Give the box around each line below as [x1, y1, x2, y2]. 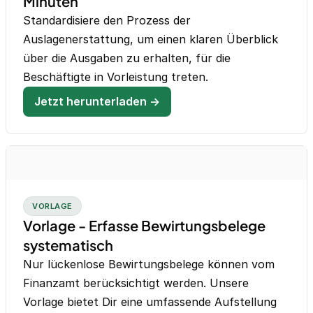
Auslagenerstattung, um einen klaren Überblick [23, 32, 278, 47]
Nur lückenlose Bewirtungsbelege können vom [23, 257, 275, 272]
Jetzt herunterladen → [34, 94, 160, 109]
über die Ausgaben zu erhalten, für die [23, 51, 231, 66]
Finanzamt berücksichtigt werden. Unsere [23, 276, 249, 291]
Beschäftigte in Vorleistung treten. [23, 70, 208, 85]
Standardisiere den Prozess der [23, 13, 191, 28]
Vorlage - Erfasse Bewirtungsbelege [23, 217, 265, 235]
